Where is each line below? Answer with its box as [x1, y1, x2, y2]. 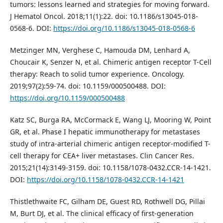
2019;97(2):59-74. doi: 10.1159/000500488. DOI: [9, 81, 166, 91]
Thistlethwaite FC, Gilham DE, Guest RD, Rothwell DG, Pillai [9, 196, 205, 206]
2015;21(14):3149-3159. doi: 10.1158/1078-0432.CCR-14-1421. [9, 162, 211, 172]
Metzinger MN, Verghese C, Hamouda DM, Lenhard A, [9, 45, 190, 55]
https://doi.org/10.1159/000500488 [9, 93, 125, 103]
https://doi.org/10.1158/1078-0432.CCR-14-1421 [26, 174, 184, 184]
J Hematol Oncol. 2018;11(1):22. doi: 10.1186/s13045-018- [9, 11, 198, 21]
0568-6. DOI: [9, 23, 53, 33]
